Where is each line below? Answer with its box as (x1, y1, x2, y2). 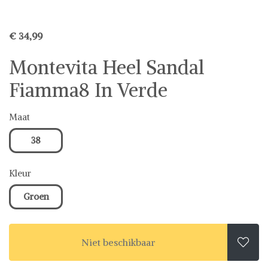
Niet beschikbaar (81, 236, 156, 248)
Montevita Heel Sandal (9, 55, 204, 80)
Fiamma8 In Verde (9, 78, 167, 102)
